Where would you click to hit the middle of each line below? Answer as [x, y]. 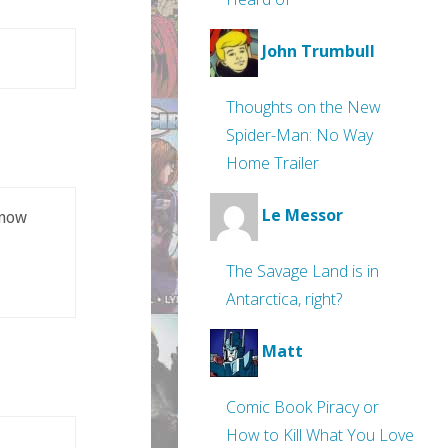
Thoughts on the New [303, 107]
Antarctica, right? [284, 299]
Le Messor [302, 215]
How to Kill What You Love [320, 435]
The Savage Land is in [302, 271]
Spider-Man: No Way [299, 135]
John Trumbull [318, 51]
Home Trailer [272, 163]
